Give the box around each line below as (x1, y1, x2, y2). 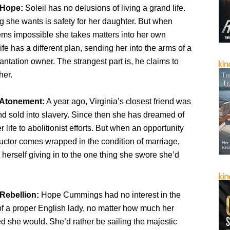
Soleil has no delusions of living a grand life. (23, 4, 186, 12)
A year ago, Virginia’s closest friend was (45, 97, 191, 106)
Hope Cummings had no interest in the (39, 190, 181, 199)
